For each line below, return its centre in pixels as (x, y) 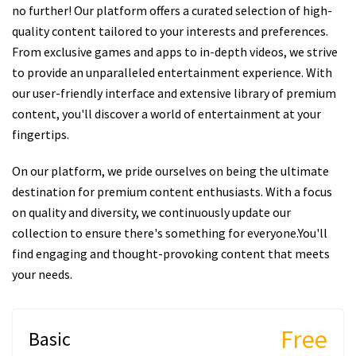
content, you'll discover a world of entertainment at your (166, 114)
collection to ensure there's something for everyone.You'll (170, 233)
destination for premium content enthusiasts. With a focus (172, 192)
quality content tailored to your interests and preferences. (170, 31)
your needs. (42, 274)
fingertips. (41, 134)
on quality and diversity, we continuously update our (151, 212)
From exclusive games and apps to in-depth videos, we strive (175, 52)
